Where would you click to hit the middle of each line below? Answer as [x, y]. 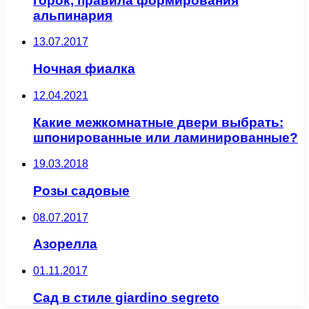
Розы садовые [81, 190]
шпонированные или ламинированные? [166, 137]
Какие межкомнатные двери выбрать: [158, 122]
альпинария [73, 15]
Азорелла [65, 244]
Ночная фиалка [84, 69]
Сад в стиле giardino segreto [126, 297]
